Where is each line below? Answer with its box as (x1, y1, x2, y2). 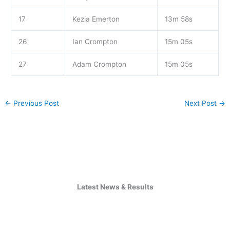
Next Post (184, 99, 219, 108)
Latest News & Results (76, 183, 154, 191)
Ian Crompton (72, 37, 118, 46)
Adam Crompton (72, 60, 126, 69)
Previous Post (11, 99, 60, 108)
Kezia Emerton (72, 15, 120, 24)
